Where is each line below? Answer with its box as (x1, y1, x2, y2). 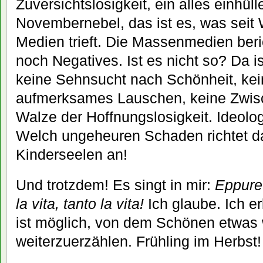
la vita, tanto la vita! (16, 195, 144, 213)
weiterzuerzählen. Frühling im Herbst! (16, 233, 261, 250)
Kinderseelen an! (16, 146, 127, 163)
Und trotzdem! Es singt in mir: (16, 177, 215, 194)
